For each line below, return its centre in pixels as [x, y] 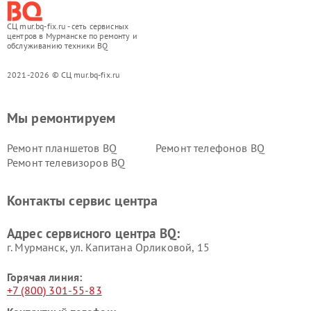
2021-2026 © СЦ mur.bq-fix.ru [64, 75]
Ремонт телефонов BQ [210, 148]
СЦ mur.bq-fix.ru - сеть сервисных [68, 26]
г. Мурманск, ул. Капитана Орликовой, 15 [108, 247]
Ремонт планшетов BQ [62, 148]
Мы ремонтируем [61, 118]
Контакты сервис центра [83, 201]
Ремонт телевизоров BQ [66, 162]
